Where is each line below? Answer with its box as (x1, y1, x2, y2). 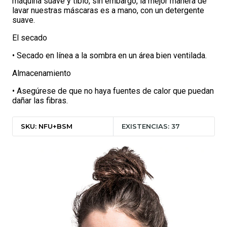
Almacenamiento (12, 68, 71, 78)
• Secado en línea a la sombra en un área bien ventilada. (12, 51, 207, 60)
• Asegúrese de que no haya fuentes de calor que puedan (12, 86, 214, 96)
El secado (12, 33, 47, 43)
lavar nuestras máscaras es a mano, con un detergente (12, 6, 204, 15)
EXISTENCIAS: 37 (122, 122, 180, 130)
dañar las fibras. (12, 96, 68, 105)
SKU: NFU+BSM (21, 122, 72, 130)
